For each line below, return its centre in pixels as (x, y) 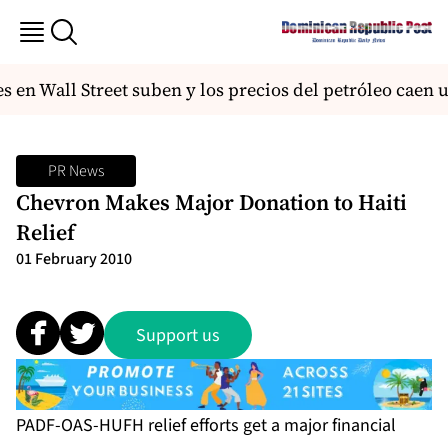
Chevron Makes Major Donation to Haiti (211, 202)
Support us (178, 335)
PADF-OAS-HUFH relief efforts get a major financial (206, 426)
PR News (76, 171)
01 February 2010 (74, 259)
